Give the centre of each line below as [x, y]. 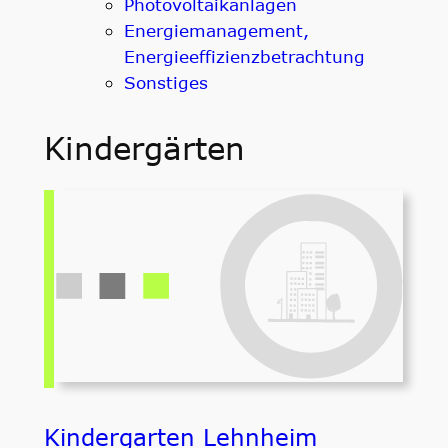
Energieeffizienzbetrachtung [244, 55]
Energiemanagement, [216, 29]
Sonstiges [165, 81]
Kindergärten [144, 147]
